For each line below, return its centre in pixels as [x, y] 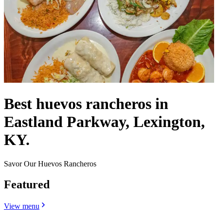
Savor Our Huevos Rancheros [50, 163]
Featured [27, 184]
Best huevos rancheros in [86, 104]
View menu [22, 206]
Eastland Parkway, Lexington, [104, 122]
